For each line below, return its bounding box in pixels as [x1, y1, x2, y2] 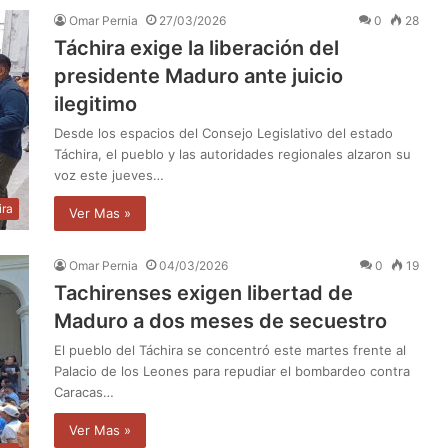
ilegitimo [54, 91, 137, 116]
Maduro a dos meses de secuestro [54, 308, 387, 333]
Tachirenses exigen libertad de [54, 280, 353, 305]
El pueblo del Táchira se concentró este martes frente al [54, 341, 406, 358]
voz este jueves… [54, 166, 164, 183]
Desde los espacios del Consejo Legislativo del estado [54, 124, 393, 141]
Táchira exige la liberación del [54, 35, 339, 60]
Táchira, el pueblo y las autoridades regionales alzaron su [54, 145, 411, 162]
